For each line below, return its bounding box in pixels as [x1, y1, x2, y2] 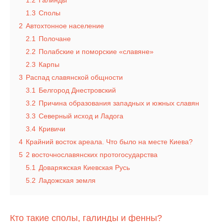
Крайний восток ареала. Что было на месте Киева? [26, 138, 193, 146]
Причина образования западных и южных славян [39, 99, 199, 107]
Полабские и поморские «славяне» [39, 48, 154, 55]
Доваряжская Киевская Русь [39, 164, 130, 171]
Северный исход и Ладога [39, 112, 123, 120]
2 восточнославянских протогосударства [26, 151, 158, 159]
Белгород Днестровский [39, 86, 116, 94]
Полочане [39, 35, 71, 43]
